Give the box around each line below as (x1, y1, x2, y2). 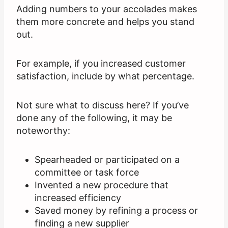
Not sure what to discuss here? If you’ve (16, 100, 189, 111)
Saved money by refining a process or (35, 205, 198, 216)
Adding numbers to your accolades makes (16, 4, 197, 15)
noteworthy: (16, 125, 70, 136)
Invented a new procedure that (35, 180, 168, 191)
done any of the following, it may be (16, 112, 172, 124)
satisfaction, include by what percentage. (16, 71, 194, 82)
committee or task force (35, 167, 139, 178)
